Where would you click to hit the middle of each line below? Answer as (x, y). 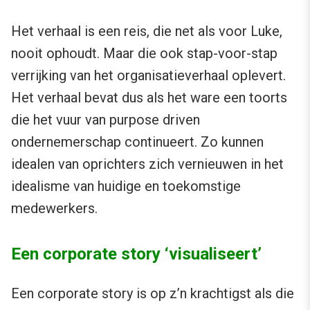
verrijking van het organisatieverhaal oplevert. (148, 76)
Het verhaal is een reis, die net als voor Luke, (147, 31)
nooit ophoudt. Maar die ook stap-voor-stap (144, 54)
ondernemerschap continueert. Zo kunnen (137, 142)
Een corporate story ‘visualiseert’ (136, 254)
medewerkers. (54, 209)
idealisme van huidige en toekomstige (126, 186)
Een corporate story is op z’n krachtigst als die (153, 294)
